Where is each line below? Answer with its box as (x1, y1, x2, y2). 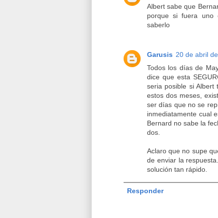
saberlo (147, 21, 170, 29)
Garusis (147, 50, 173, 58)
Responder (127, 186, 163, 195)
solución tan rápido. (147, 165, 207, 173)
